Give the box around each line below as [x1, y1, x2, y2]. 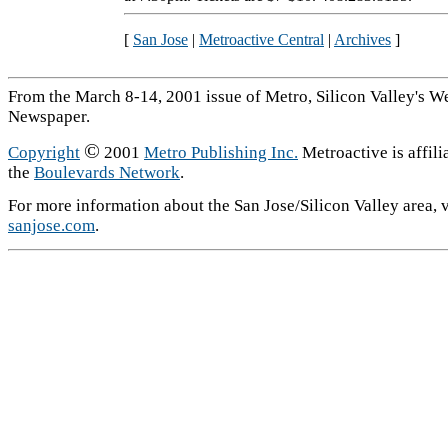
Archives [334, 30, 391, 48]
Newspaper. [8, 107, 90, 126]
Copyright [8, 143, 80, 162]
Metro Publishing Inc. [144, 143, 298, 162]
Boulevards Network [34, 163, 180, 182]
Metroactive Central [199, 30, 324, 48]
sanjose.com [8, 216, 95, 235]
